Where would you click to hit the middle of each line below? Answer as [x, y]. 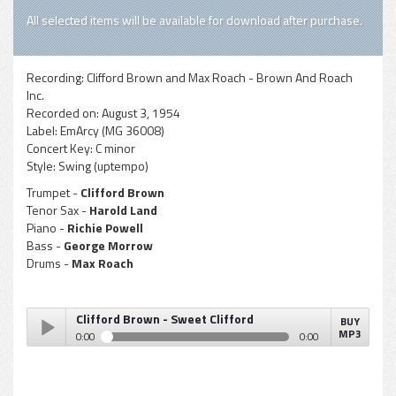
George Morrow [107, 245]
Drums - [48, 263]
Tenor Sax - [57, 210]
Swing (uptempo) [103, 166]
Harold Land [122, 210]
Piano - [46, 228]
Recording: [57, 77]
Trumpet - [52, 192]
